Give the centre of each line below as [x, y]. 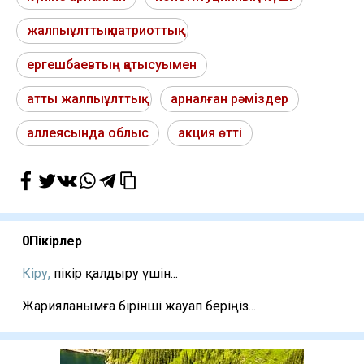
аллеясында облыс [88, 133]
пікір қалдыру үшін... [114, 274]
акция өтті [210, 133]
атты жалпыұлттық [84, 99]
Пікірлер [56, 241]
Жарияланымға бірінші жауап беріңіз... [139, 306]
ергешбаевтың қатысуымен [112, 65]
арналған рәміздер [230, 99]
